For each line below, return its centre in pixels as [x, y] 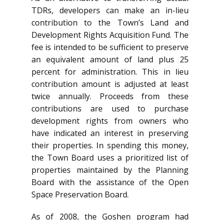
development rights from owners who [110, 121]
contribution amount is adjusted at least [110, 84]
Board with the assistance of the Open [110, 182]
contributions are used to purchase [110, 108]
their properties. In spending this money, [110, 145]
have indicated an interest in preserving [110, 133]
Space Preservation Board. [80, 194]
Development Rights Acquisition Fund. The [110, 35]
